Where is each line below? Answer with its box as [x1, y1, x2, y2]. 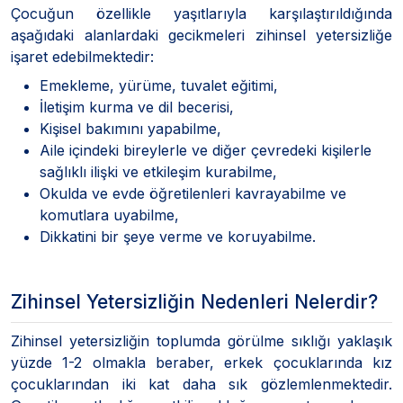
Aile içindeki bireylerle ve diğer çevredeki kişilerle [40, 140, 372, 159]
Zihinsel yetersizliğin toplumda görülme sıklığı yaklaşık [11, 331, 392, 350]
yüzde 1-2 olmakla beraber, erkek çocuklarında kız [11, 353, 392, 372]
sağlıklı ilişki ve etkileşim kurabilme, [40, 162, 277, 181]
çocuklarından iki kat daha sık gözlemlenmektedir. [11, 374, 392, 393]
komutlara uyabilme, [40, 205, 179, 224]
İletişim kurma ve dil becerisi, [40, 97, 234, 116]
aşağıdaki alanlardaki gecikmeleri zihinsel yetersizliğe [11, 25, 392, 44]
